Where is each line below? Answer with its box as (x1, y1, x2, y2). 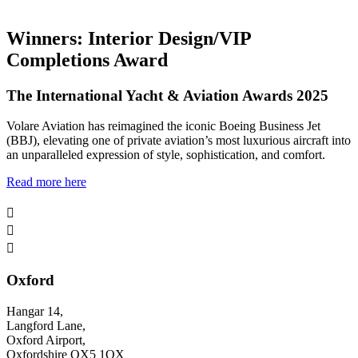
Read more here (6, 175, 86, 189)
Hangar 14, (6, 304, 63, 318)
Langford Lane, (6, 318, 86, 332)
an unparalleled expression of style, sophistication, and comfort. (6, 148, 328, 162)
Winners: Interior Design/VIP (6, 27, 251, 49)
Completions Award (6, 49, 168, 70)
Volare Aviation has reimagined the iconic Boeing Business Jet (6, 119, 320, 133)
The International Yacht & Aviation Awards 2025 (6, 86, 328, 104)
